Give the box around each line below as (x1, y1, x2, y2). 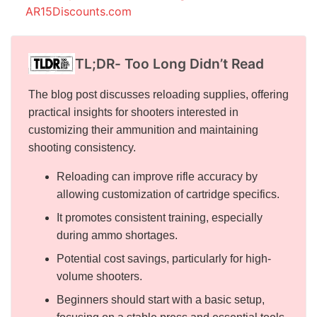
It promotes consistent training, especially (56, 211, 263, 224)
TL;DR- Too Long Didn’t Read (74, 54, 264, 72)
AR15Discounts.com (25, 4, 132, 18)
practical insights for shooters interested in (28, 105, 238, 118)
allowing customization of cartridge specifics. (56, 188, 279, 200)
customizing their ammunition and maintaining (28, 123, 258, 136)
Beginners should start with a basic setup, (56, 293, 265, 306)
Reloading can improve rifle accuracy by (56, 170, 258, 183)
